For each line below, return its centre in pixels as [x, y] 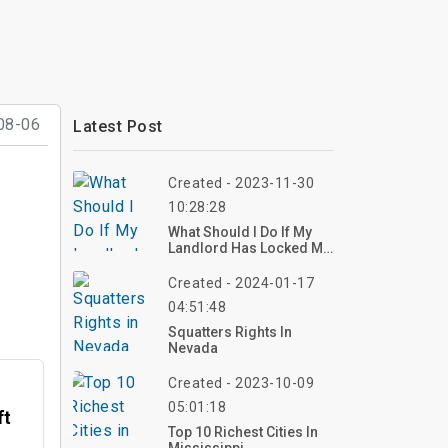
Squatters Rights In [230, 332]
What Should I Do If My [240, 232]
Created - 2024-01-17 [241, 283]
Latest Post [118, 126]
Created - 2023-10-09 [241, 383]
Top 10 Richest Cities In [243, 432]
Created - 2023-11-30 [241, 183]
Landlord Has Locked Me [249, 248]
